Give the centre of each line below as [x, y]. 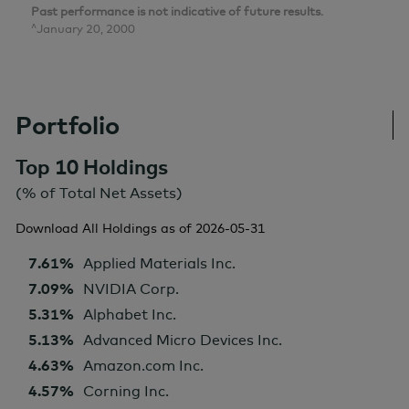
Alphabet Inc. [130, 315]
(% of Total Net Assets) [99, 192]
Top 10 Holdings [92, 167]
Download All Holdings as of [104, 229]
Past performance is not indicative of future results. [177, 11]
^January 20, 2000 [83, 29]
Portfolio [68, 125]
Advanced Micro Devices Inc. [183, 340]
